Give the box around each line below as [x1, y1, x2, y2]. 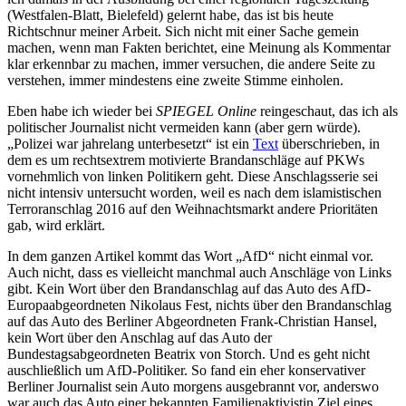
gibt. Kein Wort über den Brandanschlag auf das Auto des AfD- [7, 280, 371, 296]
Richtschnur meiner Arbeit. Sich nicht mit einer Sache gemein [7, 23, 359, 39]
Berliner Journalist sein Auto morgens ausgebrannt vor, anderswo [7, 378, 379, 394]
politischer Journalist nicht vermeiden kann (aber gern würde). [7, 119, 361, 135]
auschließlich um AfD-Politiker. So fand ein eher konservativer [7, 362, 365, 378]
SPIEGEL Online [156, 102, 256, 119]
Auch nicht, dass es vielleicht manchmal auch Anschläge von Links [7, 264, 391, 280]
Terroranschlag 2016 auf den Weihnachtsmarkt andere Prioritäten [7, 200, 378, 217]
